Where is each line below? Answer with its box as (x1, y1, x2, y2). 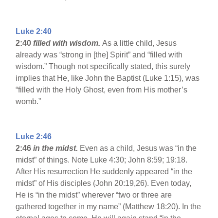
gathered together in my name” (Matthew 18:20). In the (16, 202, 201, 211)
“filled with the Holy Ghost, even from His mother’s (16, 86, 188, 94)
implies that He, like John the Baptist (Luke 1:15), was (16, 74, 200, 83)
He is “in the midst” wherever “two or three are (16, 191, 172, 200)
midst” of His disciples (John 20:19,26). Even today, (16, 179, 192, 188)
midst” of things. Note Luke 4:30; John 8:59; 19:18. (16, 156, 188, 164)
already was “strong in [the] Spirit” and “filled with (16, 51, 183, 59)
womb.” (16, 97, 41, 106)
